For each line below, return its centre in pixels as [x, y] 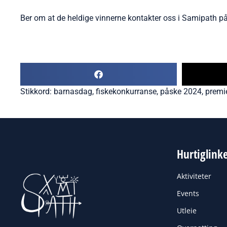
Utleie [186, 211]
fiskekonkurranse [126, 92]
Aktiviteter [194, 176]
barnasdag [73, 92]
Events [188, 194]
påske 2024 [181, 92]
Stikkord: [37, 92]
